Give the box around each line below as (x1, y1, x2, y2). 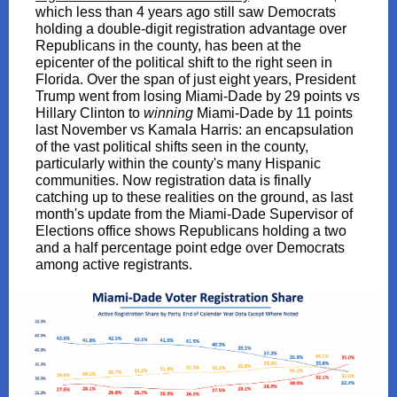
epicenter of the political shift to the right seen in (35, 55, 332, 70)
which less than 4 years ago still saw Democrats (35, 4, 336, 19)
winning (144, 105, 197, 121)
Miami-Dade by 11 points (197, 105, 353, 121)
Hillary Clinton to (35, 105, 144, 121)
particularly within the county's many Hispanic (35, 156, 321, 171)
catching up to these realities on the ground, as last (35, 190, 353, 205)
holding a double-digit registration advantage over (35, 21, 346, 36)
